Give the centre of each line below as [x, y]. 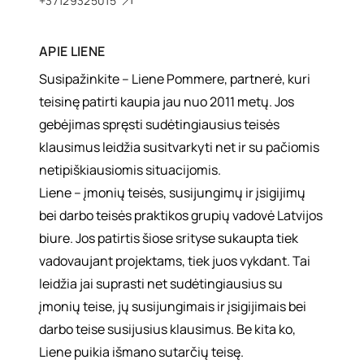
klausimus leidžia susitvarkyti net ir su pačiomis [179, 147]
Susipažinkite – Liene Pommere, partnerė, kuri [175, 79]
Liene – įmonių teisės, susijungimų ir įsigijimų [172, 193]
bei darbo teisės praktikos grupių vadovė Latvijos [181, 215]
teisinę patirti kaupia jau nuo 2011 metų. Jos [167, 102]
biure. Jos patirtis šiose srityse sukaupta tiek [169, 238]
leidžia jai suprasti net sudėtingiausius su [161, 284]
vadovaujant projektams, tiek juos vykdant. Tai [175, 261]
